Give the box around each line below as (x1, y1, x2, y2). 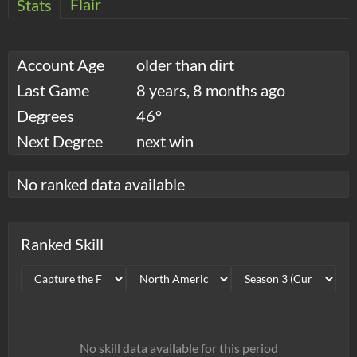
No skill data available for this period (79, 339, 278, 355)
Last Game (17, 80, 89, 100)
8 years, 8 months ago (136, 80, 285, 100)
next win (136, 131, 194, 151)
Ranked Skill (21, 233, 104, 253)
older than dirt (136, 54, 234, 74)
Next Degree (17, 131, 103, 151)
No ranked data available (17, 174, 185, 194)
